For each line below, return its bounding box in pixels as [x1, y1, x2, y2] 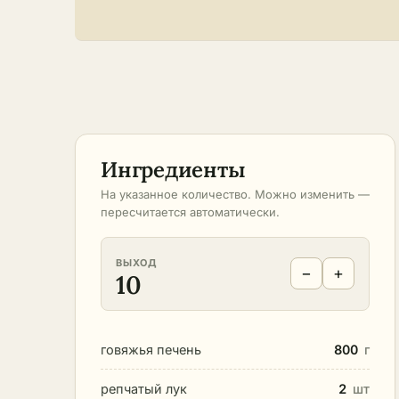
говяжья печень [101, 341, 201, 357]
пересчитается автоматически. [101, 204, 280, 219]
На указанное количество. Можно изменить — [101, 186, 370, 201]
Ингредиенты [101, 155, 246, 183]
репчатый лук [101, 380, 187, 396]
